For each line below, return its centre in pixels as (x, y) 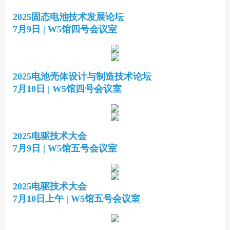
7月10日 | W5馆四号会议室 (67, 89)
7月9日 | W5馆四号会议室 (65, 29)
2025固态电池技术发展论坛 (68, 17)
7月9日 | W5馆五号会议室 (65, 148)
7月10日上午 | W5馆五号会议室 (76, 199)
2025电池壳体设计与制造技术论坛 (82, 76)
